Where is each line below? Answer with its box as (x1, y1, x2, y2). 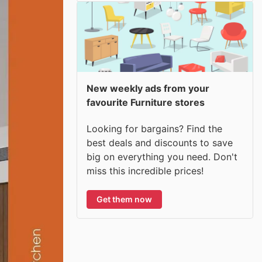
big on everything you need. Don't (87, 150, 237, 163)
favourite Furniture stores (87, 96, 205, 108)
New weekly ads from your (87, 82, 209, 94)
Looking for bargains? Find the (87, 122, 222, 135)
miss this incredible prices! (87, 164, 204, 177)
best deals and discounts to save (87, 136, 233, 149)
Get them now (96, 194, 152, 204)
